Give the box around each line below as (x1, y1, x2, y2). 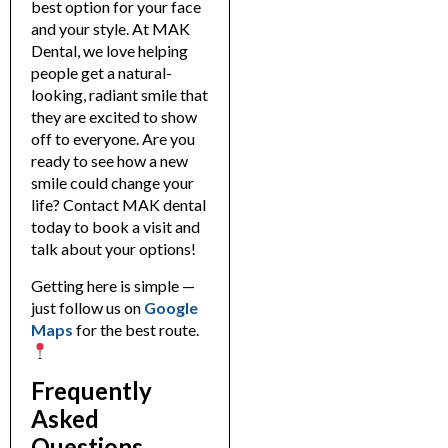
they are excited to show (31, 107, 197, 127)
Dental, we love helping (31, 41, 188, 61)
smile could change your (31, 173, 194, 193)
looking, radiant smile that (31, 85, 208, 105)
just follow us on (31, 297, 144, 317)
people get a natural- (31, 63, 172, 83)
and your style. (31, 19, 132, 39)
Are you (142, 129, 195, 149)
